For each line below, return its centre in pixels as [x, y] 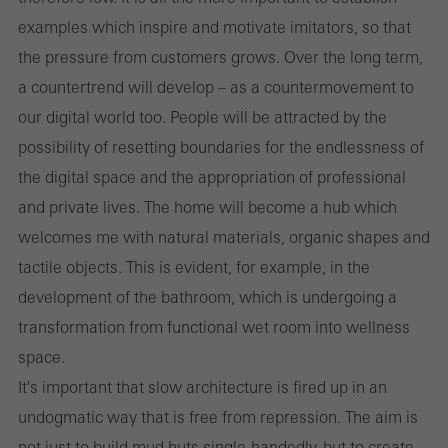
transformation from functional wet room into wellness [214, 326]
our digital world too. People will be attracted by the [202, 116]
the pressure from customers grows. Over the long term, [220, 56]
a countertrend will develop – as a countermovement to [216, 86]
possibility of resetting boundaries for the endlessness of [221, 146]
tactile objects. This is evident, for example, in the [194, 266]
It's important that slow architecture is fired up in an [202, 386]
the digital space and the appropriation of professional [212, 176]
